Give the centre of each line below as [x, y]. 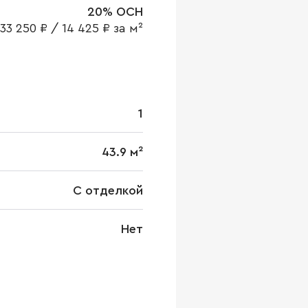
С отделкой [108, 190]
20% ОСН [115, 12]
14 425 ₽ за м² [102, 28]
